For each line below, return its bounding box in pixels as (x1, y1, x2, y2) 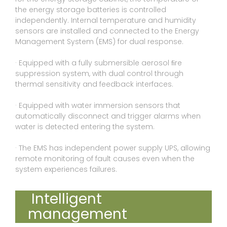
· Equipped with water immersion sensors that (15, 100, 180, 111)
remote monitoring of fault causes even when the (15, 154, 195, 164)
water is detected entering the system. (15, 122, 155, 132)
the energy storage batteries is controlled (15, 5, 166, 15)
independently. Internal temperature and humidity (15, 15, 196, 26)
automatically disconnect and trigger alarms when (15, 111, 201, 122)
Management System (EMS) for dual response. (15, 36, 183, 47)
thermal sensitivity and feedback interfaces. (15, 79, 173, 90)
